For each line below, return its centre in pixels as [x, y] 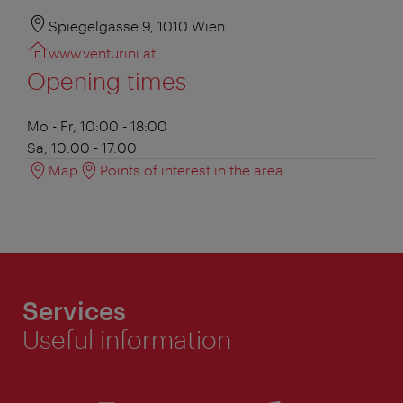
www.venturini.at [102, 52]
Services [74, 310]
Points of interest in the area [192, 169]
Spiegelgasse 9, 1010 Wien [137, 25]
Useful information [127, 339]
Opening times [107, 80]
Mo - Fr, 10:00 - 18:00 [97, 125]
